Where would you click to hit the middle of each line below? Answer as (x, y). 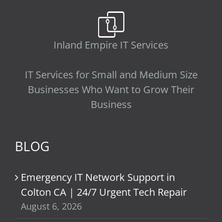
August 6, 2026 (51, 200)
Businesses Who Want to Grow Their (111, 84)
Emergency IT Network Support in (98, 171)
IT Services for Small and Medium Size (111, 69)
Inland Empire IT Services (111, 39)
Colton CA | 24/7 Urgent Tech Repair (104, 186)
